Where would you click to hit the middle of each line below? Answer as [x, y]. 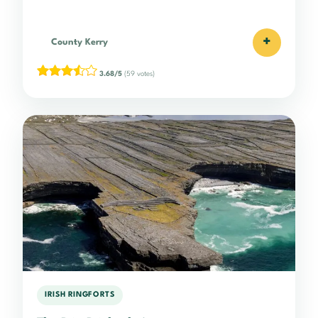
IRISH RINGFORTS [80, 295]
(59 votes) [138, 73]
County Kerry [79, 42]
